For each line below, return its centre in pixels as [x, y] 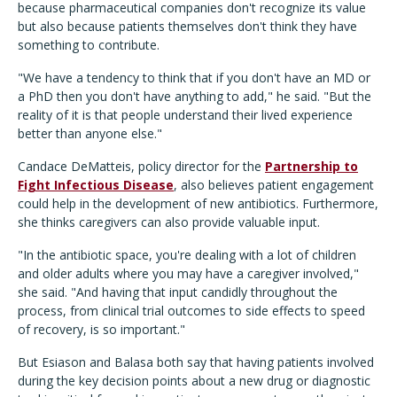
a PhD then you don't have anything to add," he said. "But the [195, 97]
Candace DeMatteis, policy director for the [141, 167]
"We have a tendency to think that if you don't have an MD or [194, 78]
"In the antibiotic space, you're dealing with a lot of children [187, 255]
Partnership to [311, 167]
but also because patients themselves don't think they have [187, 27]
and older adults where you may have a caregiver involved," [188, 274]
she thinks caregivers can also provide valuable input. [169, 222]
